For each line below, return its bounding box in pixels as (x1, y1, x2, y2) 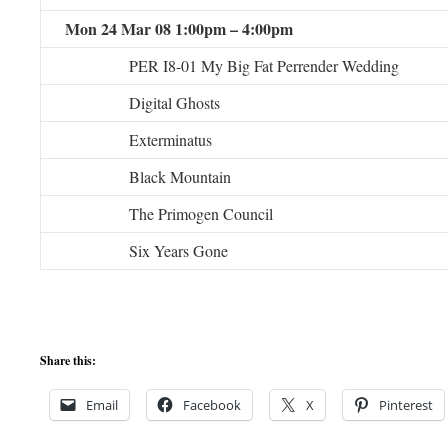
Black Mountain (129, 166, 231, 187)
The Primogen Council (129, 203, 273, 224)
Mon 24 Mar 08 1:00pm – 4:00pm (65, 17, 293, 40)
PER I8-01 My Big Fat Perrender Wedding (129, 55, 399, 76)
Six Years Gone (129, 240, 228, 261)
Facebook (183, 396, 241, 414)
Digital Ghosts (129, 92, 220, 113)
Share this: (40, 352, 96, 369)
